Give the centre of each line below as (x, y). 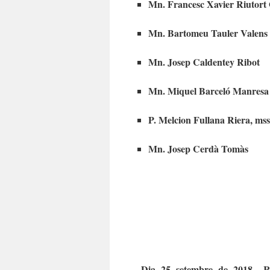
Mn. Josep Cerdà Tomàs (198, 148)
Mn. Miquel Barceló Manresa (209, 90)
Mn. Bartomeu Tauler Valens (208, 33)
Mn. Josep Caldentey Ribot (204, 61)
